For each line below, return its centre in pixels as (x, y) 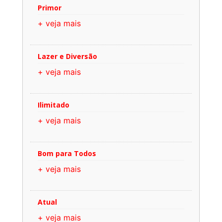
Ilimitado (54, 105)
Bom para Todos (67, 153)
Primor (50, 7)
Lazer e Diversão (67, 56)
